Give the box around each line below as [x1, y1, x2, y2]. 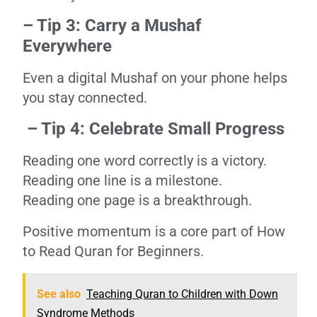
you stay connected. [23, 89, 147, 106]
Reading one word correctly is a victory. [23, 152, 267, 169]
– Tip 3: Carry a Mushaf [23, 16, 202, 35]
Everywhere [23, 36, 112, 56]
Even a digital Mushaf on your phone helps [23, 69, 287, 86]
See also [37, 287, 81, 301]
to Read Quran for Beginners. [23, 243, 204, 260]
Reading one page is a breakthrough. [23, 192, 252, 209]
